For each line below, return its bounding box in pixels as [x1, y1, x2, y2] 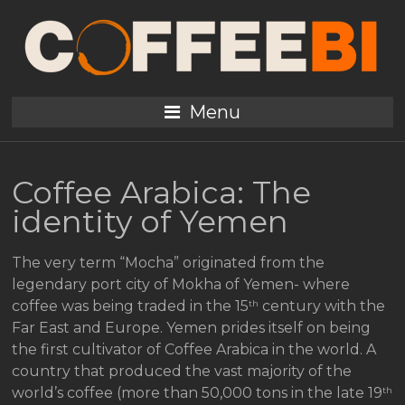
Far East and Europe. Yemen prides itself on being [12, 319, 372, 336]
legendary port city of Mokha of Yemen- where [12, 276, 351, 293]
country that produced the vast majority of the [12, 363, 353, 380]
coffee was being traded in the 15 [12, 297, 250, 315]
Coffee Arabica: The [12, 174, 312, 212]
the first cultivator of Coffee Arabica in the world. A [12, 341, 377, 358]
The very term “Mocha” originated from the [12, 254, 325, 271]
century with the [259, 297, 386, 315]
